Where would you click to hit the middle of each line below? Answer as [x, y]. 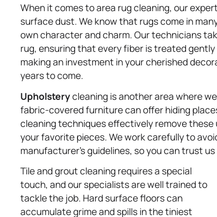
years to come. [52, 76]
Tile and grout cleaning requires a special [106, 171]
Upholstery [45, 96]
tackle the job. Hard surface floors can [101, 198]
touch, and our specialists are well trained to [114, 185]
